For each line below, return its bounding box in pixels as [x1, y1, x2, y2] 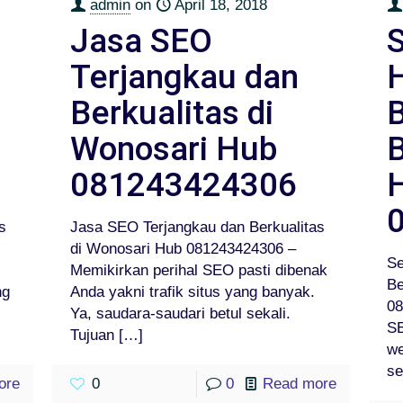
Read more [263, 374, 337, 392]
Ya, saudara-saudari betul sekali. [70, 304, 291, 322]
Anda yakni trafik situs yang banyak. [70, 282, 316, 300]
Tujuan [70, 326, 115, 344]
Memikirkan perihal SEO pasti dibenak [70, 261, 328, 279]
